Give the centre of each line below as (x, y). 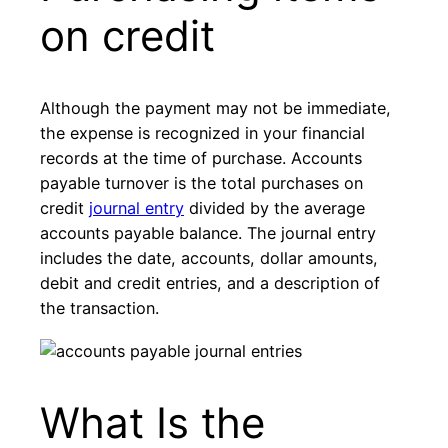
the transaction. (99, 308)
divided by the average (274, 208)
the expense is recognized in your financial (202, 133)
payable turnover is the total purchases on (201, 183)
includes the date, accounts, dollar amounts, (209, 258)
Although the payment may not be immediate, (215, 108)
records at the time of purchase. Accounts (201, 158)
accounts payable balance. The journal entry (208, 233)
